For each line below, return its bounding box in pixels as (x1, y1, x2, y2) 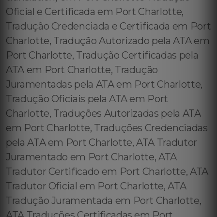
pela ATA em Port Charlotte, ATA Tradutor (6, 137, 197, 148)
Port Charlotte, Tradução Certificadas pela (6, 49, 199, 61)
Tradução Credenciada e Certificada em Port (6, 20, 211, 32)
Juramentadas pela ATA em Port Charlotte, (6, 78, 202, 90)
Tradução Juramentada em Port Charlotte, (6, 195, 201, 206)
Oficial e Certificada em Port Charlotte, (6, 6, 184, 17)
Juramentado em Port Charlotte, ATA (6, 151, 177, 163)
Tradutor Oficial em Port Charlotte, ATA (6, 180, 186, 192)
